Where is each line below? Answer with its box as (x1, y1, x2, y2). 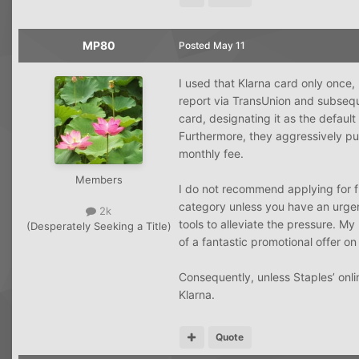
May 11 (213, 38, 245, 51)
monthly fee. (179, 146, 244, 160)
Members (75, 172, 123, 186)
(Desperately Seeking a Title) (26, 219, 171, 232)
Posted (179, 38, 213, 51)
